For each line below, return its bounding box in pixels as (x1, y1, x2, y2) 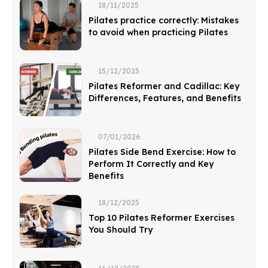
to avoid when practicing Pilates (89, 26, 228, 38)
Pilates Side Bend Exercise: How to (89, 146, 236, 157)
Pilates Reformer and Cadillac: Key (89, 80, 239, 92)
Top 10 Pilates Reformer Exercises (89, 212, 234, 223)
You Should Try (89, 224, 153, 235)
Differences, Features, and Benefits (89, 92, 241, 103)
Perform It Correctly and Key (89, 158, 214, 169)
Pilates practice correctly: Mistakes (89, 14, 239, 26)
